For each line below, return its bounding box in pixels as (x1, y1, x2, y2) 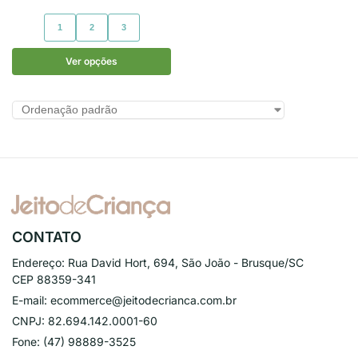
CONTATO (12, 229, 82, 246)
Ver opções (66, 54, 117, 67)
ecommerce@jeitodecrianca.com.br (50, 293, 237, 308)
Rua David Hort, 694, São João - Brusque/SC (68, 256, 304, 270)
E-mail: (12, 293, 47, 308)
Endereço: (12, 256, 65, 270)
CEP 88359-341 (12, 272, 96, 287)
